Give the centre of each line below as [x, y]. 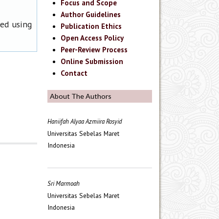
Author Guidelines [91, 15]
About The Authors [81, 96]
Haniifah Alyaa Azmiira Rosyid [85, 122]
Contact [74, 73]
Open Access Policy [92, 38]
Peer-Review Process [94, 50]
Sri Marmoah [64, 184]
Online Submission [92, 62]
